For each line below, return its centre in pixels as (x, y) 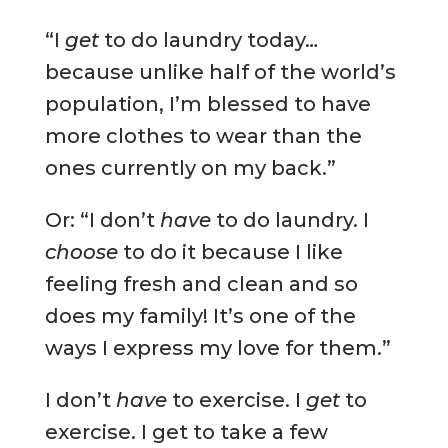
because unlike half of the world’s (220, 71)
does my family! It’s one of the (200, 315)
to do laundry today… (208, 39)
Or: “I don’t (102, 219)
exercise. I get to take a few (186, 431)
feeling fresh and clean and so (201, 283)
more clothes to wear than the (203, 135)
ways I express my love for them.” (217, 347)
